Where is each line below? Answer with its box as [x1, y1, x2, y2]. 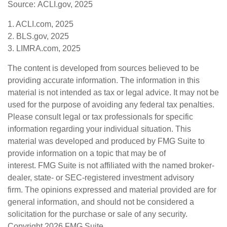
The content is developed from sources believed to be [8, 64, 199, 73]
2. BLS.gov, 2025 [8, 32, 69, 41]
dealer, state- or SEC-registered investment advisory [8, 173, 194, 182]
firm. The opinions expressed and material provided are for [8, 185, 216, 195]
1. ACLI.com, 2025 [8, 20, 73, 29]
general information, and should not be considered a [8, 198, 194, 207]
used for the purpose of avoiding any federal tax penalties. [8, 100, 214, 109]
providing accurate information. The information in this [8, 76, 200, 85]
